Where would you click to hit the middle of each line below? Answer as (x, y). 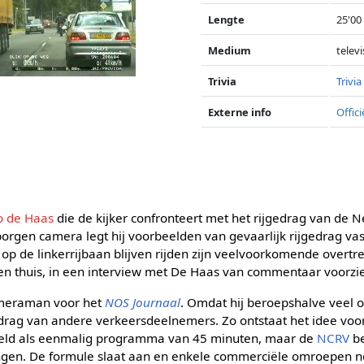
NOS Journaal (143, 302)
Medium (230, 50)
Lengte (227, 19)
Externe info (240, 112)
